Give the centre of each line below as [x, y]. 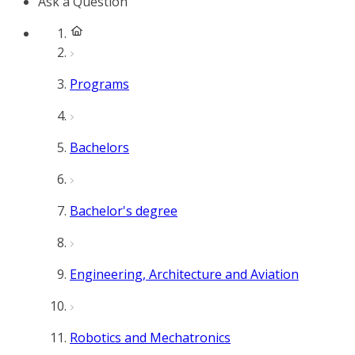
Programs [99, 84]
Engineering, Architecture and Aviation [184, 274]
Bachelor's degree [124, 211]
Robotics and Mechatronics [150, 338]
